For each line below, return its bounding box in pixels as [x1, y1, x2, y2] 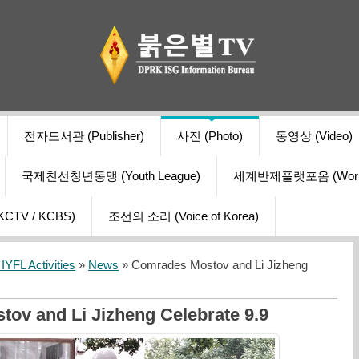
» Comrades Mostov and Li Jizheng [119, 259, 308, 272]
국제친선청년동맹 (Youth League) [22, 170, 200, 184]
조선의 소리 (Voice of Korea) [108, 210, 259, 224]
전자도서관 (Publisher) [24, 130, 144, 143]
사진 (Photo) [177, 130, 243, 143]
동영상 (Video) [276, 130, 353, 143]
